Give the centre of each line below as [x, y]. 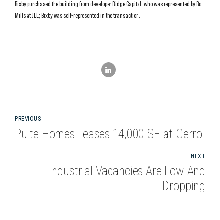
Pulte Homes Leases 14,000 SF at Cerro [109, 134]
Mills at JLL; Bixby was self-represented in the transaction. [78, 15]
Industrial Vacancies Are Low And [127, 171]
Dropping [184, 186]
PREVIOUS [28, 119]
